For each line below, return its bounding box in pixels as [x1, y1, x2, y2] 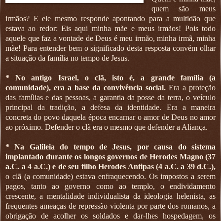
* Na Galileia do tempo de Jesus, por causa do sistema [5, 142, 216, 151]
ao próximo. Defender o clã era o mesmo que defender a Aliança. [5, 122, 208, 131]
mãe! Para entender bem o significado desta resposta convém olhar [5, 43, 216, 52]
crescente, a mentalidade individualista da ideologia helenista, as [5, 191, 216, 200]
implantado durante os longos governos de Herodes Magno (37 [5, 152, 216, 161]
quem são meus [151, 4, 216, 13]
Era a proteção [166, 83, 216, 92]
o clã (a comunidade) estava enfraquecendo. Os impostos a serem [5, 172, 216, 181]
